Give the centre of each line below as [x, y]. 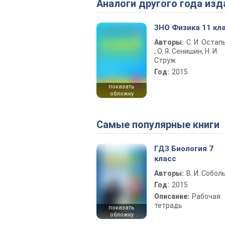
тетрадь [168, 205]
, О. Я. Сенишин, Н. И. [186, 51]
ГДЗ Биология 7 [184, 149]
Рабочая [206, 196]
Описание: [172, 196]
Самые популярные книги [161, 125]
